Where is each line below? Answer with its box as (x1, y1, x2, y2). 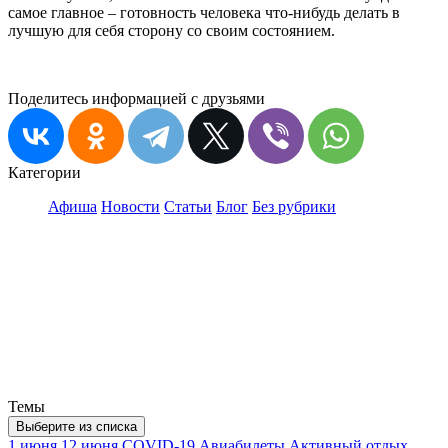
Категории (8, 163, 81, 181)
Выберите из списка (16, 418, 137, 434)
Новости (101, 197, 160, 215)
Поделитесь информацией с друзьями (8, 89, 265, 107)
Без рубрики (252, 197, 336, 215)
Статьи (164, 197, 212, 215)
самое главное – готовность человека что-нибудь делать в (8, 3, 400, 21)
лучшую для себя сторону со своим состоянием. (8, 21, 335, 39)
